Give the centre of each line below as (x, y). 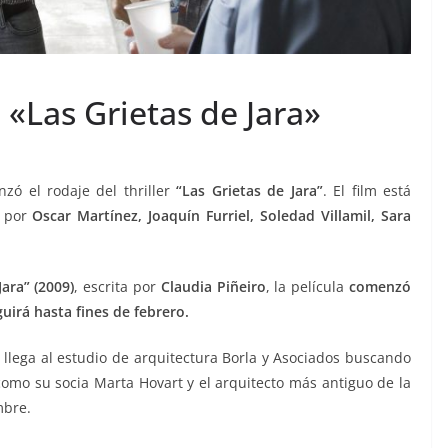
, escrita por (117, 287)
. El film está (367, 191)
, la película (307, 287)
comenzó (380, 287)
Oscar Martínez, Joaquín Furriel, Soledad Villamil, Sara (222, 216)
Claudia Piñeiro (213, 287)
